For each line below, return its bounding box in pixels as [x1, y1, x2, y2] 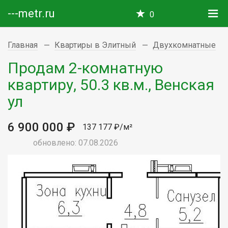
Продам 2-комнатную [8, 59, 163, 77]
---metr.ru [8, 7, 55, 20]
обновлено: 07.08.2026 [33, 137, 118, 148]
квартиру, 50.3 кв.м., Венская [8, 75, 214, 94]
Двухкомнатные [153, 40, 216, 50]
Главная [8, 40, 38, 50]
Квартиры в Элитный [54, 40, 136, 50]
